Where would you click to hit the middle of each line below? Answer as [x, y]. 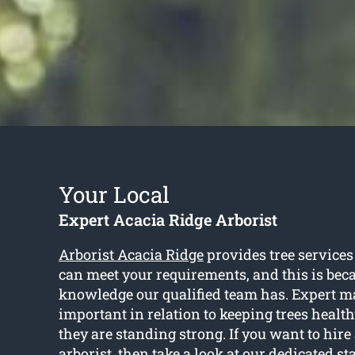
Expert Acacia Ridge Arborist [168, 220]
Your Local [114, 195]
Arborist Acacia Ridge [131, 255]
